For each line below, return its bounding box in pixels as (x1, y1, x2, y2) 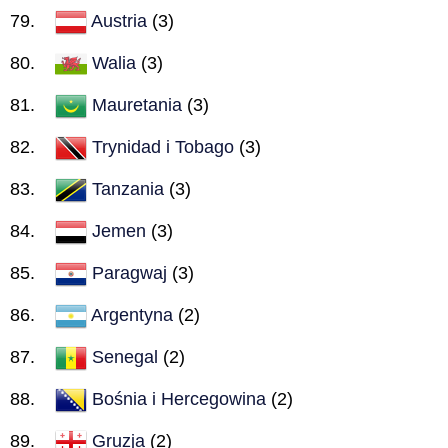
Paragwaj (92, 262, 167, 283)
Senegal (92, 346, 158, 367)
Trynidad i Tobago (92, 136, 234, 157)
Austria (91, 10, 147, 31)
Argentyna (91, 304, 173, 325)
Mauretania (92, 94, 182, 115)
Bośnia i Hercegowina (92, 388, 266, 409)
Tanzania (92, 178, 164, 199)
